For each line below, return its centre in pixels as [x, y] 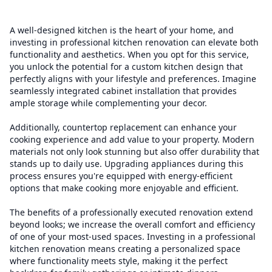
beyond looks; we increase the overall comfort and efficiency [132, 224]
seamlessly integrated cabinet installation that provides [123, 91]
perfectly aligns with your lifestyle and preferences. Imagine [133, 79]
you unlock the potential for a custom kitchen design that [126, 66]
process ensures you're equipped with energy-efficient [121, 176]
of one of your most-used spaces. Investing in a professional [133, 236]
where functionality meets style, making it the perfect [119, 261]
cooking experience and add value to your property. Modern [132, 139]
